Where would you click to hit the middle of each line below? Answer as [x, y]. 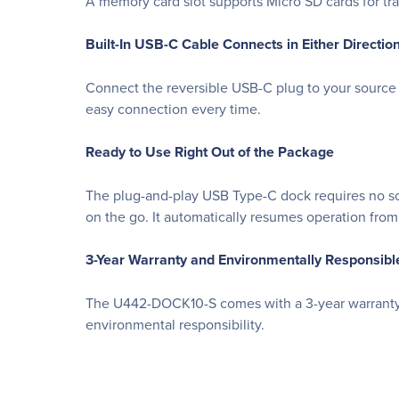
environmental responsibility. [175, 324]
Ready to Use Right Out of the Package [210, 152]
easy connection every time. [173, 109]
